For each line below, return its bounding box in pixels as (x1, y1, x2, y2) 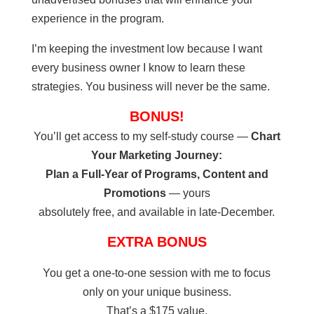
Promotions (103, 187, 166, 200)
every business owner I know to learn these (31, 62, 245, 74)
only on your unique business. (82, 286, 231, 299)
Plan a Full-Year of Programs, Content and (45, 168, 268, 181)
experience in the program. (31, 13, 164, 25)
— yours (165, 187, 210, 200)
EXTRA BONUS (107, 234, 207, 250)
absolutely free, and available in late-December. (39, 206, 275, 219)
